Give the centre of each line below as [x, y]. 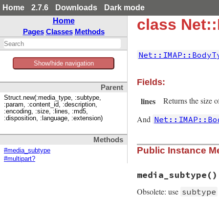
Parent [112, 88]
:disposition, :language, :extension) [53, 119]
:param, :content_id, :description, [51, 105]
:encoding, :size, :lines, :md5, [46, 112]
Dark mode [124, 8]
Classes [59, 32]
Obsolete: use [159, 192]
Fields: [151, 82]
